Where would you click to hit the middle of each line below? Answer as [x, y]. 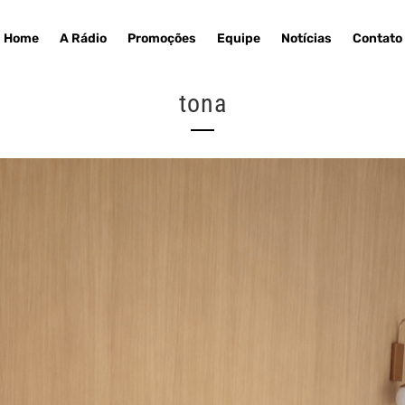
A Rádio [83, 39]
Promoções [161, 39]
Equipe [238, 39]
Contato [377, 39]
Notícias [306, 39]
